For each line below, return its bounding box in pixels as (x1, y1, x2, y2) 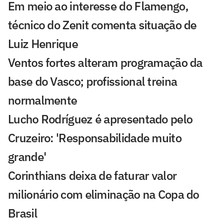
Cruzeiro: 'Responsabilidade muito (8, 129, 181, 146)
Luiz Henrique (8, 35, 78, 52)
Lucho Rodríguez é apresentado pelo (8, 111, 193, 127)
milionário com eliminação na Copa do (8, 186, 199, 202)
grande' (8, 148, 47, 165)
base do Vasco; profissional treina (8, 73, 177, 89)
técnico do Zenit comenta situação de (8, 16, 197, 33)
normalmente (8, 92, 77, 108)
